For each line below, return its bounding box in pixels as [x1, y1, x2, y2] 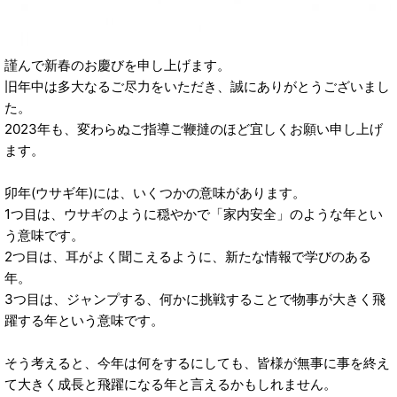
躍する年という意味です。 [4, 312, 164, 330]
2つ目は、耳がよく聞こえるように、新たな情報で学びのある [4, 248, 371, 266]
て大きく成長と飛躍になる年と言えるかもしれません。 [4, 376, 337, 393]
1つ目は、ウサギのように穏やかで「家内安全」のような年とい [4, 206, 383, 223]
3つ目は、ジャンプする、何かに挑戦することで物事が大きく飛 [4, 291, 385, 308]
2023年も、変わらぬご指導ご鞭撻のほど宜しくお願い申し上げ [4, 121, 383, 138]
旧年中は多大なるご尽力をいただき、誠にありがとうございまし [4, 78, 390, 96]
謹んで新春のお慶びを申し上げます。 [4, 57, 230, 74]
